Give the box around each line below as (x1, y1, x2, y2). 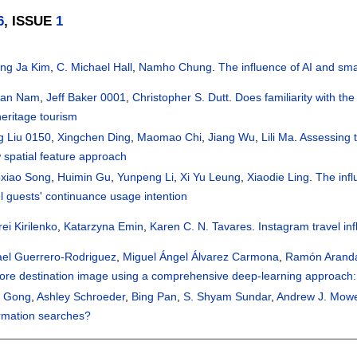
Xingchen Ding (57, 131, 131, 144)
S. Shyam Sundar (183, 290, 272, 304)
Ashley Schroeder (37, 290, 126, 304)
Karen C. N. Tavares (150, 220, 253, 233)
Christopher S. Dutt (132, 91, 229, 104)
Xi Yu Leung (180, 171, 241, 184)
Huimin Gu (57, 171, 112, 184)
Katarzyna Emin (64, 220, 144, 233)
